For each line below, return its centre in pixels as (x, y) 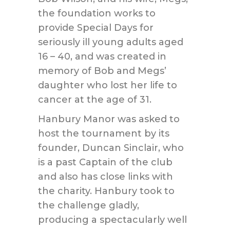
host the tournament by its (104, 133)
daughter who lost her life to (108, 85)
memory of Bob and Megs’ (102, 71)
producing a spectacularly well (112, 220)
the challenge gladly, (89, 205)
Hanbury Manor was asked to (109, 119)
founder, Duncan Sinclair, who (111, 148)
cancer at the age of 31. (95, 100)
